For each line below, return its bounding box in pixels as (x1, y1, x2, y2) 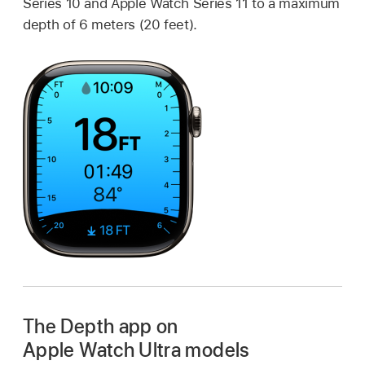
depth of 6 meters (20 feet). (23, 16, 198, 33)
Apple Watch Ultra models (23, 337, 250, 362)
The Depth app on (23, 314, 178, 338)
